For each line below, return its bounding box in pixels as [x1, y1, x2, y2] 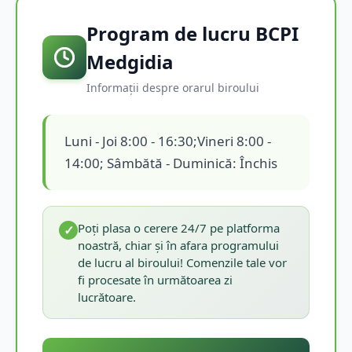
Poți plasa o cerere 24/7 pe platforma [78, 219, 280, 236]
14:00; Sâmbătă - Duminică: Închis [64, 153, 277, 172]
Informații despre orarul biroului [86, 79, 259, 95]
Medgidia [86, 48, 174, 75]
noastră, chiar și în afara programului [78, 236, 279, 253]
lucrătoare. [78, 288, 136, 305]
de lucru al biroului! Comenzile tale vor [78, 254, 287, 270]
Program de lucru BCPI [86, 20, 299, 46]
